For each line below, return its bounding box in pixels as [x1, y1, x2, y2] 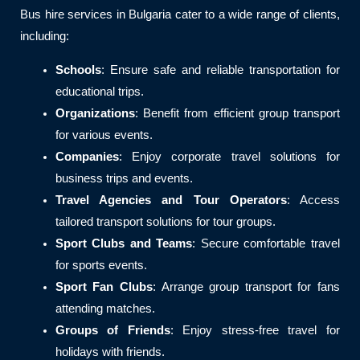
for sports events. [55, 258, 147, 272]
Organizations [55, 106, 135, 120]
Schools [55, 63, 101, 76]
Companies [55, 149, 119, 163]
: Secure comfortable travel [192, 236, 341, 250]
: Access [286, 193, 341, 207]
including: [20, 30, 69, 43]
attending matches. [55, 301, 155, 315]
